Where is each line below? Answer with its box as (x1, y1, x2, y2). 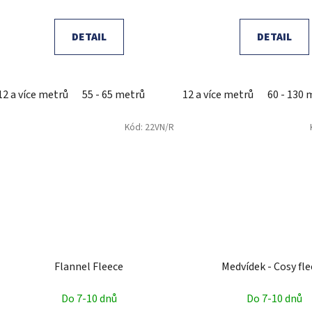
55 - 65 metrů (82, 87, 145, 103)
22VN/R (144, 120, 174, 134)
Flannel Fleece (54, 258, 124, 274)
